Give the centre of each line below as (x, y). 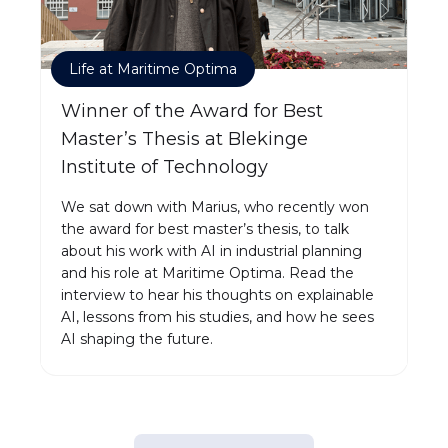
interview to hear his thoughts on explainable (217, 295)
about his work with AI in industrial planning (211, 251)
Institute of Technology (164, 167)
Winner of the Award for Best (192, 111)
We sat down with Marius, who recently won (215, 207)
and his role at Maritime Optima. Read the (207, 273)
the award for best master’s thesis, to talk (205, 229)
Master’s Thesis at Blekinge (184, 139)
